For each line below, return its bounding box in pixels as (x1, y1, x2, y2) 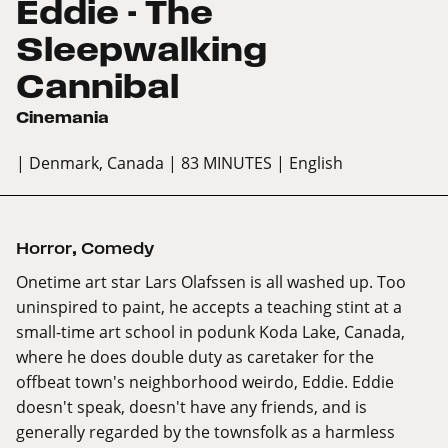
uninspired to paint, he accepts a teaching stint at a (16, 296, 402, 318)
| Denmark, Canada (16, 152, 164, 174)
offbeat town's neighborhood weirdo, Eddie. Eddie (16, 371, 394, 393)
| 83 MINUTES (168, 152, 272, 174)
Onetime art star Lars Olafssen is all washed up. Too (16, 271, 406, 293)
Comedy (81, 240, 154, 258)
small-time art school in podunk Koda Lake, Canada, (16, 321, 405, 343)
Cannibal (16, 68, 179, 105)
